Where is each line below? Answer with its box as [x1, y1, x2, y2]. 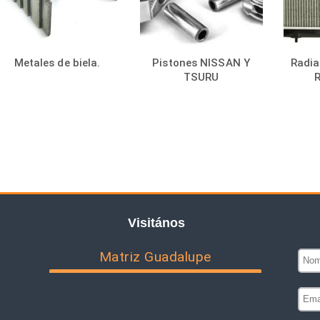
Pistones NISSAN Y [152, 56, 250, 69]
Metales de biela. [14, 56, 101, 69]
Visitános [127, 215, 185, 230]
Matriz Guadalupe [99, 248, 211, 265]
